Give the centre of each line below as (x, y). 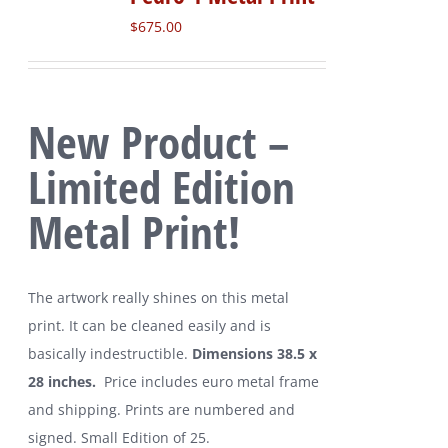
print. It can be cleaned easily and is (150, 326)
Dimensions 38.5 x (255, 354)
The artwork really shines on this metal (159, 298)
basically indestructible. (110, 354)
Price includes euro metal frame (210, 382)
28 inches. (64, 382)
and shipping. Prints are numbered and (162, 410)
